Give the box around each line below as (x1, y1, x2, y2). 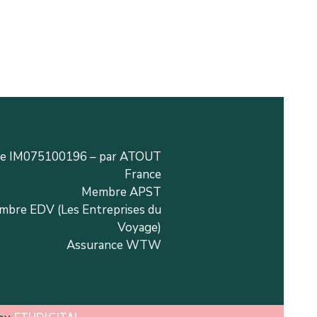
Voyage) (117, 219, 161, 236)
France (124, 166, 161, 183)
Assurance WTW (66, 237, 161, 253)
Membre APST (81, 184, 161, 200)
